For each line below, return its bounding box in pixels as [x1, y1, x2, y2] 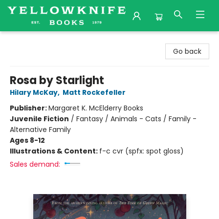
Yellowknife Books [7, 36, 67, 45]
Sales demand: [10, 159, 60, 169]
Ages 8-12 [10, 135, 45, 145]
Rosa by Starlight [10, 73, 104, 88]
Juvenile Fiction [10, 114, 69, 124]
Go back [173, 46, 201, 56]
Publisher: [10, 103, 48, 113]
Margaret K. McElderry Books [48, 103, 143, 113]
